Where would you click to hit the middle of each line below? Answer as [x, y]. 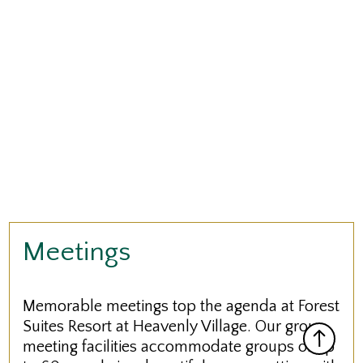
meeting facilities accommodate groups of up [179, 347]
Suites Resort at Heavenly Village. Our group [175, 327]
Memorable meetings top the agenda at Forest [181, 307]
